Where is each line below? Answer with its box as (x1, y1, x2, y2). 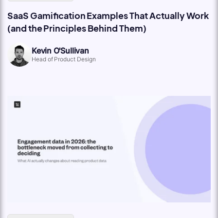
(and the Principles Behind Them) (7, 22, 146, 34)
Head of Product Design (32, 55, 96, 63)
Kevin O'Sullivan (32, 45, 89, 55)
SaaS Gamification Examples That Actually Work (7, 9, 209, 21)
